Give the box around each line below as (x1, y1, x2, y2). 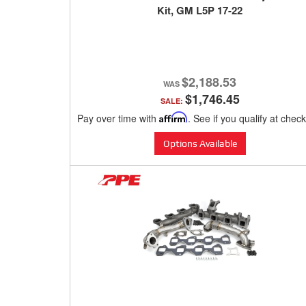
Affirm (159, 111, 188, 124)
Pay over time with (77, 111, 159, 126)
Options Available (163, 138, 237, 150)
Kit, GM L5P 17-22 (157, 3, 242, 18)
